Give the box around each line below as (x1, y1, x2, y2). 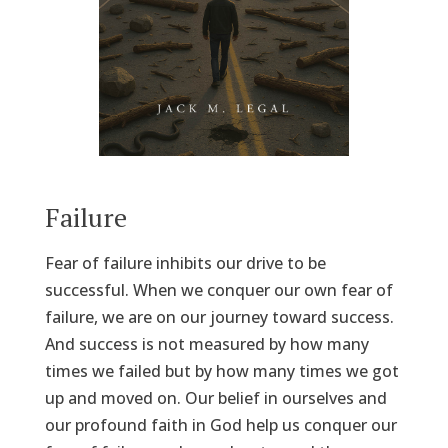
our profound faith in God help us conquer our (44, 414, 397, 437)
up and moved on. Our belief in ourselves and (44, 387, 387, 410)
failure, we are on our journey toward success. (44, 306, 394, 329)
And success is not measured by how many (44, 333, 369, 356)
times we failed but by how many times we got (44, 360, 399, 383)
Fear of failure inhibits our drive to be (44, 252, 326, 275)
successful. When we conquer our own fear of (44, 279, 393, 302)
